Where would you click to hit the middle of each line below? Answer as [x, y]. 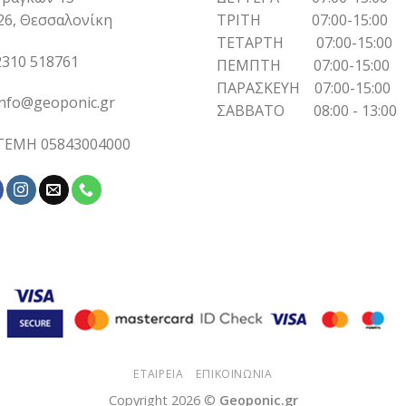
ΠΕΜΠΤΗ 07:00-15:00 [303, 65]
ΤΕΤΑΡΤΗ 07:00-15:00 [304, 42]
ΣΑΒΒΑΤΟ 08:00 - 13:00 [307, 110]
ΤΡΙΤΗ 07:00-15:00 [302, 19]
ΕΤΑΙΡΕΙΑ [159, 373]
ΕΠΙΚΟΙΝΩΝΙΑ [234, 373]
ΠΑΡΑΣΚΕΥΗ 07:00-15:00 [304, 87]
